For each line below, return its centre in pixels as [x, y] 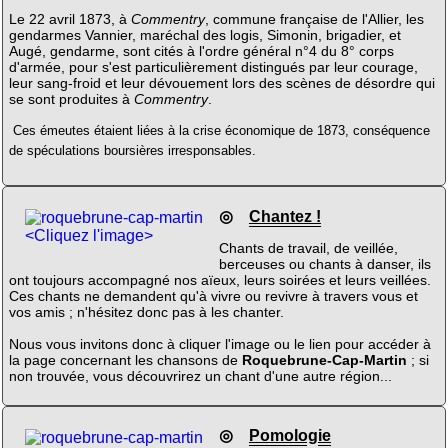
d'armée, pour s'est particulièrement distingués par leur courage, [213, 66]
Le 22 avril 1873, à [69, 18]
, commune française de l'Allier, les [314, 18]
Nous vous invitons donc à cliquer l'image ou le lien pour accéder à [219, 344]
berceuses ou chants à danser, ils [324, 264]
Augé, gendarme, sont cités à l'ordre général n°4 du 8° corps [201, 50]
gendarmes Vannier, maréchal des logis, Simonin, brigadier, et [204, 34]
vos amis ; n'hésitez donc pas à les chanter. [146, 312]
